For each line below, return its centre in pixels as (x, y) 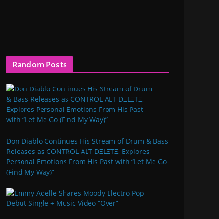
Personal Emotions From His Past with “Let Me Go (87, 161)
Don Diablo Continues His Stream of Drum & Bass (87, 141)
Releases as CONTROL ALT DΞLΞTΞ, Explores (78, 151)
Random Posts (40, 65)
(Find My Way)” (30, 172)
